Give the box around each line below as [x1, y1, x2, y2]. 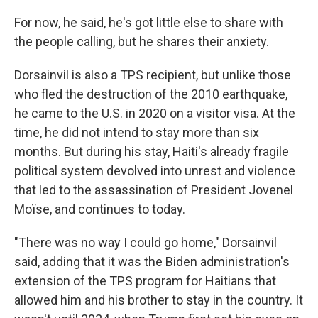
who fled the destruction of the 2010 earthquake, [14, 87, 287, 102]
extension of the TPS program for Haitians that [14, 273, 276, 288]
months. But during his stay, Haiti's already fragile [14, 144, 289, 159]
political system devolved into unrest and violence [14, 163, 295, 178]
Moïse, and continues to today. [14, 202, 185, 216]
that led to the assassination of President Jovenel [14, 182, 293, 197]
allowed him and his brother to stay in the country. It [14, 292, 303, 307]
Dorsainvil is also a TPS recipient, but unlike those [14, 67, 291, 82]
